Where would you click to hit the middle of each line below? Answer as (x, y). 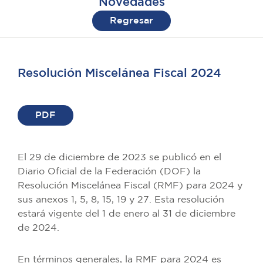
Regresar (131, 21)
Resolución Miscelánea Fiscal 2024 (119, 73)
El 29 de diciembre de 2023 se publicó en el (119, 157)
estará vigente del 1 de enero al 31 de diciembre (127, 214)
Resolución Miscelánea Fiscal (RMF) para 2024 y (130, 186)
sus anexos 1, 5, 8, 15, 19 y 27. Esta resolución (121, 200)
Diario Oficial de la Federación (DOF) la (109, 171)
